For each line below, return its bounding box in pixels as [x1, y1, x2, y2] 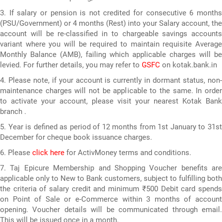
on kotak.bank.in [160, 60, 217, 69]
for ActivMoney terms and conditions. [64, 148, 191, 157]
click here [32, 148, 64, 157]
